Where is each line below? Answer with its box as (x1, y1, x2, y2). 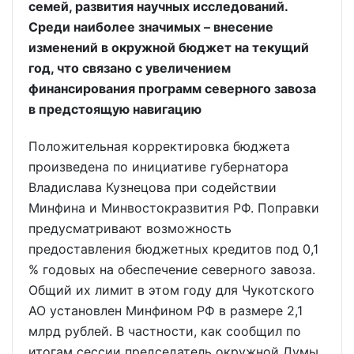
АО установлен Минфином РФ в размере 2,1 (28, 302, 303, 318)
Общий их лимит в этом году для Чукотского (28, 281, 314, 298)
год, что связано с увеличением (28, 60, 231, 77)
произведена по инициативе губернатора (28, 158, 288, 175)
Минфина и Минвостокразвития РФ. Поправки (28, 199, 319, 216)
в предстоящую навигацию (28, 101, 201, 118)
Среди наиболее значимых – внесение (28, 19, 273, 36)
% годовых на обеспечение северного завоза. (28, 261, 315, 277)
